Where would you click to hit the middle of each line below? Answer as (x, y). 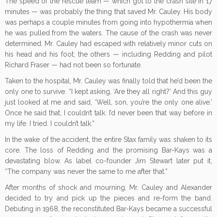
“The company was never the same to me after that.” (86, 171)
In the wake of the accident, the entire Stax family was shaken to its (108, 139)
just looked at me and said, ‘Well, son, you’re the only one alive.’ (108, 102)
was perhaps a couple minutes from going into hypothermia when (108, 22)
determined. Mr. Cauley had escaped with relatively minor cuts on (108, 44)
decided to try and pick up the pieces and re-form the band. (108, 198)
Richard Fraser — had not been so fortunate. (73, 65)
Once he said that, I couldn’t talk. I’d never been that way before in (108, 113)
